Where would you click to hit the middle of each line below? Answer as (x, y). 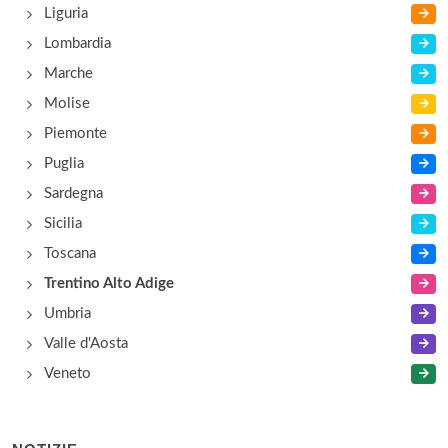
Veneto (67, 373)
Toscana (70, 253)
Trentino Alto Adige (109, 283)
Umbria (67, 313)
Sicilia (63, 223)
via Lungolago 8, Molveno (157, 56)
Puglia (64, 163)
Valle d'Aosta (86, 343)
